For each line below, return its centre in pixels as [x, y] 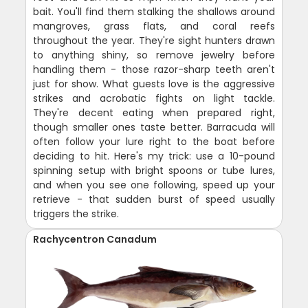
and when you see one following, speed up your [154, 185]
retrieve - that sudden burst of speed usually [154, 200]
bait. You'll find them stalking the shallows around [154, 12]
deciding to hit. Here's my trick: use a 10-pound [154, 156]
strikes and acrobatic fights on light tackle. [154, 99]
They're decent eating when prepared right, [154, 113]
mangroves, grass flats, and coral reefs [154, 26]
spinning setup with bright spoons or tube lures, [154, 171]
